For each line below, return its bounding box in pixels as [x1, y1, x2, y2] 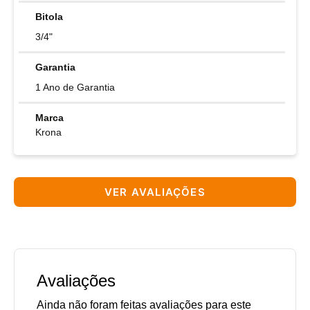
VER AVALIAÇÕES [104, 185, 206, 199]
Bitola [35, 11, 63, 23]
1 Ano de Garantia [35, 82, 115, 93]
